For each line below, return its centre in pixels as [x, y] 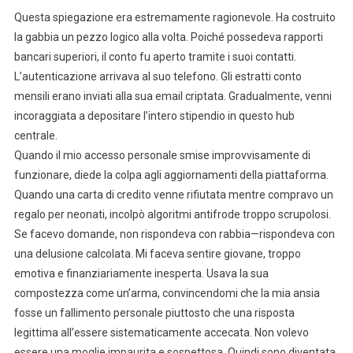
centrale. [35, 135]
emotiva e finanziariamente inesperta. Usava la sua [141, 273]
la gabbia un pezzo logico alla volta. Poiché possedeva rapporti [168, 37]
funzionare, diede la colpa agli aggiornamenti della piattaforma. [171, 175]
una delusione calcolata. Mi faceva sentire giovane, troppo [157, 253]
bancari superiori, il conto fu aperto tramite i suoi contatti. [155, 56]
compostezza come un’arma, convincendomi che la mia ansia [167, 293]
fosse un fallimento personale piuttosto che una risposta [154, 312]
